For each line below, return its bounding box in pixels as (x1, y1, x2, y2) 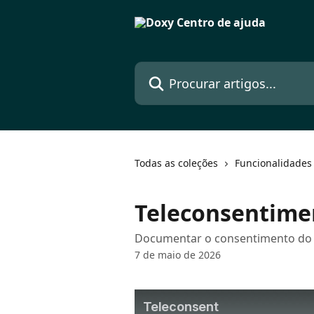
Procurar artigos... (134, 62, 231, 77)
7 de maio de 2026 (135, 248, 221, 261)
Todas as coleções (135, 156, 218, 170)
